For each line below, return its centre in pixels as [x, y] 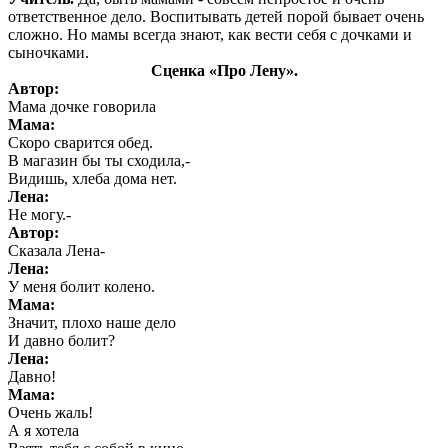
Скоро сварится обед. [80, 143]
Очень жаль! [50, 413]
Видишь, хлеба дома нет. [92, 179]
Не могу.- [39, 215]
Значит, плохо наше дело [92, 323]
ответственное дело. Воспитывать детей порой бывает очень [216, 17]
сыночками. [48, 53]
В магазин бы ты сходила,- [99, 161]
